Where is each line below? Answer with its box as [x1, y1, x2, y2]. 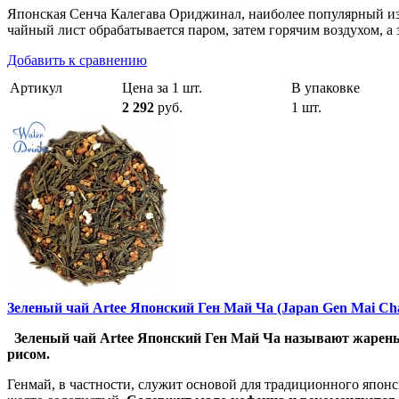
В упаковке [291, 80, 360, 96]
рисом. [7, 346, 50, 362]
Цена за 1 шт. [122, 80, 202, 96]
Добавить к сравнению [7, 53, 147, 69]
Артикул [10, 80, 62, 96]
